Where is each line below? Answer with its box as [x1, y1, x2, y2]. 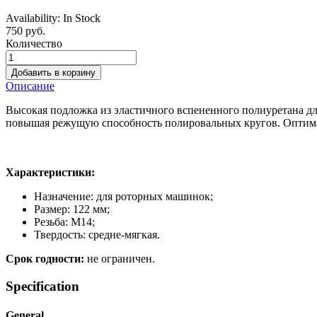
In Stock [63, 11, 100, 24]
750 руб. [6, 24, 45, 37]
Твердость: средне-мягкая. [34, 228, 160, 241]
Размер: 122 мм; [34, 202, 110, 215]
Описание [6, 79, 54, 92]
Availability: [6, 11, 63, 24]
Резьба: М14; [34, 215, 95, 228]
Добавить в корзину [11, 67, 96, 78]
